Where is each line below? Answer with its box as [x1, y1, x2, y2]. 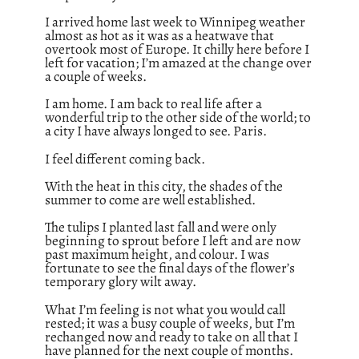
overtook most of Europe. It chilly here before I [45, 38, 309, 58]
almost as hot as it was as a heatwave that [45, 25, 274, 45]
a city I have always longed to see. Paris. [45, 121, 267, 141]
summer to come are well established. [45, 189, 258, 209]
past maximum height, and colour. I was [45, 244, 269, 264]
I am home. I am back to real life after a [45, 94, 262, 114]
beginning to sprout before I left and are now [45, 231, 301, 251]
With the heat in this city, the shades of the [45, 175, 283, 196]
